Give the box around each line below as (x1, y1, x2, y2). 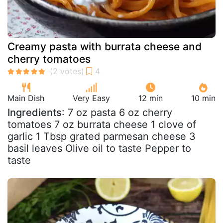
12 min (138, 93, 163, 103)
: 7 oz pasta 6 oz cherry (62, 106, 172, 118)
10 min (191, 93, 216, 103)
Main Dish (7, 93, 44, 103)
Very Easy (73, 93, 110, 103)
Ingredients (7, 106, 62, 118)
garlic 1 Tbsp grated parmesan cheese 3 (7, 130, 196, 142)
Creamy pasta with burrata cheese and (7, 40, 202, 53)
